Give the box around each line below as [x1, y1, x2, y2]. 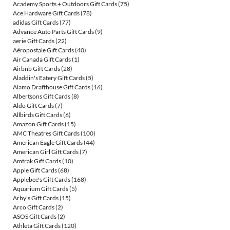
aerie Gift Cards [13, 37, 54, 45]
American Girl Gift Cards [13, 148, 79, 156]
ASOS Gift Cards [13, 213, 56, 221]
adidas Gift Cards [13, 18, 59, 27]
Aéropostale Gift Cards [13, 46, 74, 54]
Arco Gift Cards [13, 203, 54, 212]
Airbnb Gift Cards [13, 65, 60, 73]
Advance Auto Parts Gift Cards [13, 28, 94, 36]
